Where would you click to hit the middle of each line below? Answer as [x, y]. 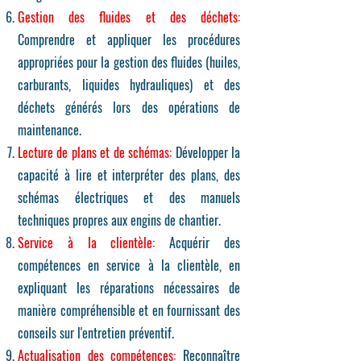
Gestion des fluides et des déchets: [129, 17]
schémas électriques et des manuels [129, 197]
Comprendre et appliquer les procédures [129, 39]
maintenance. [50, 130]
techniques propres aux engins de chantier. [119, 220]
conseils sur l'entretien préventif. [96, 333]
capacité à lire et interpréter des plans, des [129, 175]
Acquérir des [198, 243]
